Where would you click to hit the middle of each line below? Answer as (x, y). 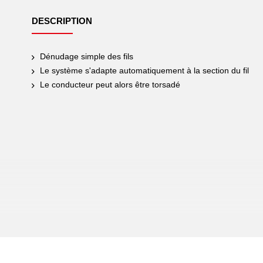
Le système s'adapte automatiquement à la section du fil (144, 70)
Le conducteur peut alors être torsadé (110, 85)
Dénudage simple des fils (87, 56)
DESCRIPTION (62, 21)
